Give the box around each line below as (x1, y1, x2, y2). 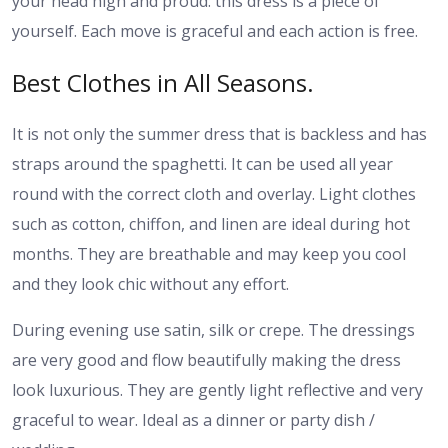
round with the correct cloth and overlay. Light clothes (12, 182, 416, 205)
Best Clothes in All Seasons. (12, 65, 314, 99)
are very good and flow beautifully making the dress (12, 348, 401, 371)
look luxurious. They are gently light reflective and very (12, 378, 423, 401)
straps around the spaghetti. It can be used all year (12, 152, 393, 175)
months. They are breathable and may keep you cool (12, 242, 406, 265)
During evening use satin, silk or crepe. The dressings (12, 318, 415, 341)
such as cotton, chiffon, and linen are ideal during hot (12, 212, 410, 235)
